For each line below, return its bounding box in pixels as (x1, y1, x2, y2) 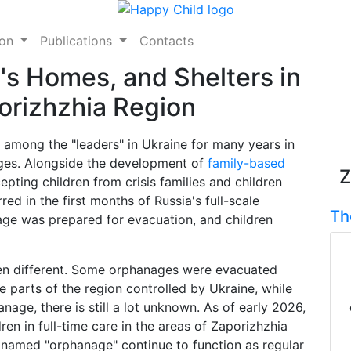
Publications (40, 33, 117, 49)
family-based (208, 155, 285, 171)
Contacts (139, 33, 194, 49)
